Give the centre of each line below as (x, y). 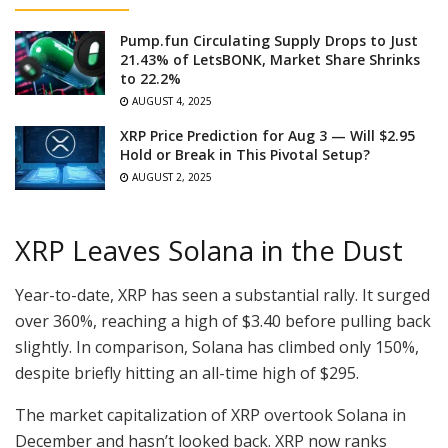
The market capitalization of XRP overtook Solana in (210, 415)
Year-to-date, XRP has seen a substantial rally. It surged (222, 295)
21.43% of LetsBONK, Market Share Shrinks (270, 59)
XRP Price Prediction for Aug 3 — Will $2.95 (267, 135)
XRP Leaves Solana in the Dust (209, 250)
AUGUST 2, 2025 (170, 176)
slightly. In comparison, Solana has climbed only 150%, (217, 347)
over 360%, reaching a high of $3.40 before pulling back (223, 321)
